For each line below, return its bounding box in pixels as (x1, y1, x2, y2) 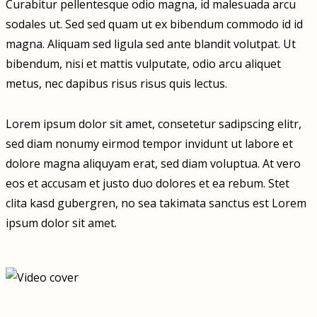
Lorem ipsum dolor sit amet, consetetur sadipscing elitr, (6, 116, 301, 132)
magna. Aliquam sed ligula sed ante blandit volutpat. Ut (6, 36, 296, 52)
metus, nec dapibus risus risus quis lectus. (6, 76, 227, 92)
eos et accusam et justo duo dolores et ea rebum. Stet (6, 175, 289, 192)
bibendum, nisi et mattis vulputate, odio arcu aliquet (6, 56, 281, 72)
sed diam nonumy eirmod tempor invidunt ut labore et (6, 136, 293, 152)
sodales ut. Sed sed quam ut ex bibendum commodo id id (6, 16, 303, 33)
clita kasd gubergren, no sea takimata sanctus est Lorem (6, 195, 306, 212)
